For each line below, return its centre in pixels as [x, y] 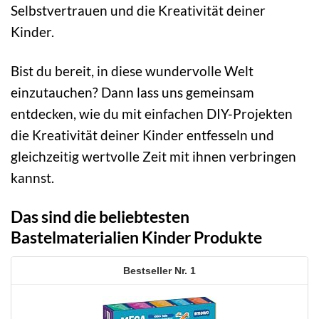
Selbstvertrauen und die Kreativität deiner [138, 11]
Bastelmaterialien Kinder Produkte [136, 237]
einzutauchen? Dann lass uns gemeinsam [132, 93]
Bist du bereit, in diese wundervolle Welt [132, 71]
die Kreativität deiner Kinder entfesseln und [142, 135]
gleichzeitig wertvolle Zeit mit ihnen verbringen [153, 157]
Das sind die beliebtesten [100, 217]
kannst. [32, 178]
